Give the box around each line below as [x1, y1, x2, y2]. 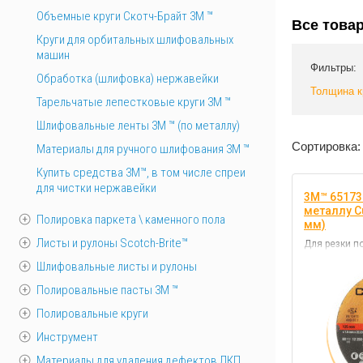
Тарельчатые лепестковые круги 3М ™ [36, 95, 231, 109]
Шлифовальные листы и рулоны [36, 259, 197, 274]
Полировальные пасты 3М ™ [36, 283, 178, 297]
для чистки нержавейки [36, 181, 156, 195]
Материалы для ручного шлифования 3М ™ [36, 142, 250, 156]
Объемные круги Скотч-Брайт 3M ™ [36, 9, 213, 23]
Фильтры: [310, 62, 357, 74]
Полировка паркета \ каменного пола [36, 212, 225, 227]
